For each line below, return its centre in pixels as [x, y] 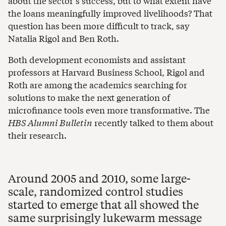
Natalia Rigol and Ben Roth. [64, 38]
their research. [37, 135]
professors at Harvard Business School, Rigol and [106, 72]
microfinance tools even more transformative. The [109, 109]
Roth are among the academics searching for [98, 84]
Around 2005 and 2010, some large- [99, 178]
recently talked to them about [153, 122]
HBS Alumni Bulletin [50, 122]
